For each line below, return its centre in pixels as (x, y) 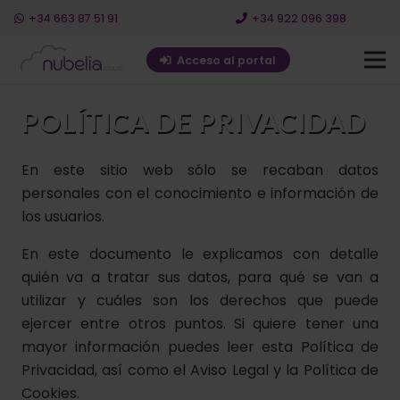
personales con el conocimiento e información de (200, 193)
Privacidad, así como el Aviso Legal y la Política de (200, 370)
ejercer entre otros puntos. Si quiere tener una (200, 324)
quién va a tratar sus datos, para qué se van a (200, 277)
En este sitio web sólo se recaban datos (200, 170)
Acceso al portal (227, 60)
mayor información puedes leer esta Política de (200, 347)
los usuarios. (63, 217)
